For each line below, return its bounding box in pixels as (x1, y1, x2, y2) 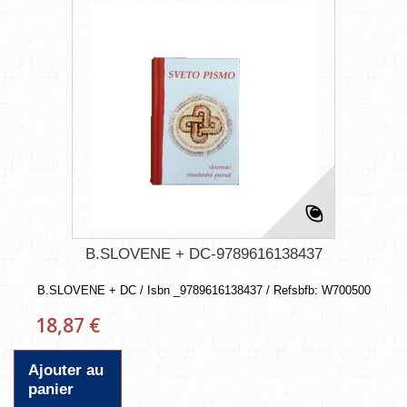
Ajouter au (28, 361, 104, 379)
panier (28, 380, 74, 398)
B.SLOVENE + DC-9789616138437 (84, 244, 323, 263)
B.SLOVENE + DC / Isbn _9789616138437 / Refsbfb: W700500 (36, 283, 371, 297)
